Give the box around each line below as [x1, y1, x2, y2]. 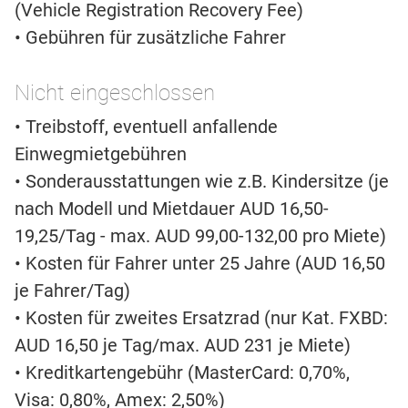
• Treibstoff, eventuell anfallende [15, 116, 278, 138]
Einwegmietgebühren [15, 143, 187, 166]
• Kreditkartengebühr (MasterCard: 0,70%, [15, 362, 350, 384]
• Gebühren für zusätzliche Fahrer [15, 26, 286, 49]
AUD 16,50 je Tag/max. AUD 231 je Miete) [15, 334, 351, 357]
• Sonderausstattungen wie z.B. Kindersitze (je [15, 170, 389, 193]
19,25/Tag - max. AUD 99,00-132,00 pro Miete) [15, 225, 386, 248]
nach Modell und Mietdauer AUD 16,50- [15, 198, 329, 220]
